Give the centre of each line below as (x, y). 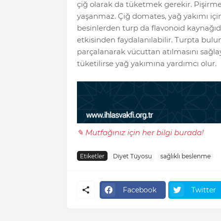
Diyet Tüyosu (132, 156)
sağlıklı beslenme (185, 156)
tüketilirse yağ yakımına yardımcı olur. (147, 64)
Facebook (139, 190)
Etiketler (92, 156)
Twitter (203, 190)
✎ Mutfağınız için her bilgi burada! (140, 133)
